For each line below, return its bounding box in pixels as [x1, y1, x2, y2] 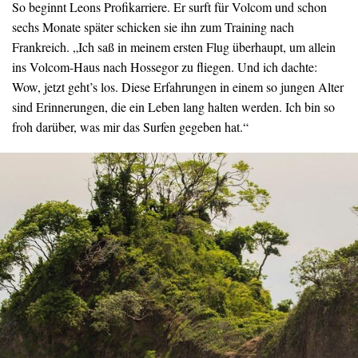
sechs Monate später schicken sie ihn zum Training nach [12, 18, 294, 36]
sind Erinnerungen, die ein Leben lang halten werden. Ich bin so [12, 98, 335, 116]
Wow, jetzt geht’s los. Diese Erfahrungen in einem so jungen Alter [12, 78, 344, 96]
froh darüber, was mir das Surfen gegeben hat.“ [12, 118, 249, 136]
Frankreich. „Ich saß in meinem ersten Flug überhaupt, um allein [12, 38, 336, 56]
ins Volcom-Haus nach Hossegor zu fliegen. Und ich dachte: [12, 58, 317, 76]
